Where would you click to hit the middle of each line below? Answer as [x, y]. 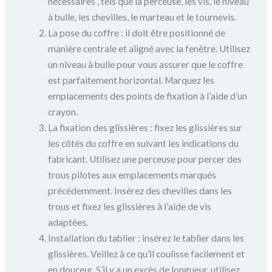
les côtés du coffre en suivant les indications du [143, 143]
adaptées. [68, 222]
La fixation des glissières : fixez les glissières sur [145, 127]
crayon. [63, 111]
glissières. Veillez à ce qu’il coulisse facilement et [146, 253]
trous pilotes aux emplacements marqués [132, 175]
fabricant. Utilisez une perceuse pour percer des [144, 159]
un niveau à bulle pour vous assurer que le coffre [145, 64]
